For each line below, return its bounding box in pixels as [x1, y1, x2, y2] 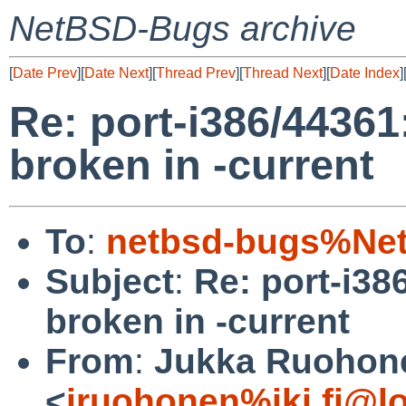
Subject [45, 261, 174, 301]
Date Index [330, 65, 400, 81]
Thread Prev [156, 65, 236, 81]
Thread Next [243, 65, 323, 81]
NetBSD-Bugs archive [9, 9, 356, 48]
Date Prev [13, 65, 77, 81]
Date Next [84, 65, 149, 81]
